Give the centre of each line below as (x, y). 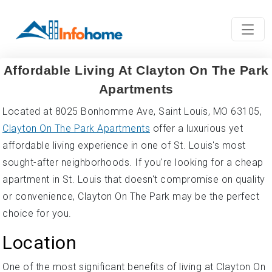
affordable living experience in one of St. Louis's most (124, 145)
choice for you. (37, 213)
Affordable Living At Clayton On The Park (136, 70)
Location (39, 243)
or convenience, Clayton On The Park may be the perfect (131, 196)
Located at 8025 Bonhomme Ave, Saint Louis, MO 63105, (132, 111)
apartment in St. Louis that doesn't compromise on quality (134, 179)
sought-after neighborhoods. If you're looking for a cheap (133, 162)
